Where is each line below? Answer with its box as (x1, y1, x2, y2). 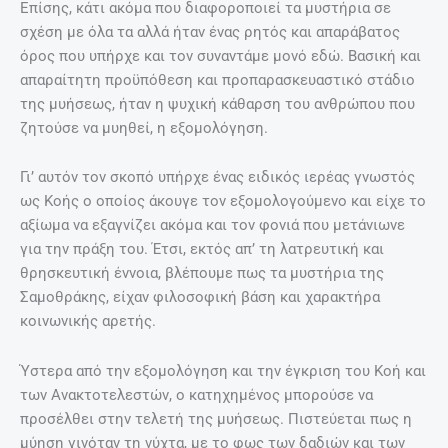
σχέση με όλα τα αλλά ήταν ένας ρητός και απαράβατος (20, 22, 400, 41)
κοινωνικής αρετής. (20, 312, 160, 331)
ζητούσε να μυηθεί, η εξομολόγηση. (20, 118, 268, 137)
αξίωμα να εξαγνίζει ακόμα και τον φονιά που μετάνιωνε (20, 216, 405, 235)
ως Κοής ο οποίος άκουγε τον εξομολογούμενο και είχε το (20, 192, 426, 211)
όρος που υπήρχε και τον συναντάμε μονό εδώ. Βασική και (20, 46, 421, 65)
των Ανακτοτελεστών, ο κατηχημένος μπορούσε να (20, 385, 373, 404)
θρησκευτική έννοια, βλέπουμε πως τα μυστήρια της (20, 264, 384, 283)
